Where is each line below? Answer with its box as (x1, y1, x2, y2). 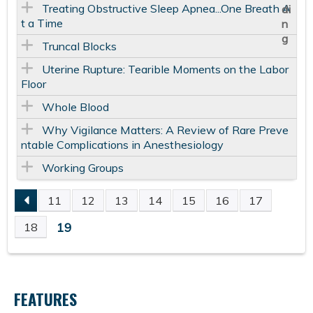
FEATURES (14, 287, 77, 312)
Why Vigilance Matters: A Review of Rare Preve (41, 123, 289, 138)
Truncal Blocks (41, 39, 117, 54)
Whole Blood (41, 100, 109, 115)
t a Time (20, 16, 63, 31)
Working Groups (41, 161, 124, 175)
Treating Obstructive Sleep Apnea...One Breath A (41, 1, 291, 16)
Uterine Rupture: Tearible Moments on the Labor (41, 62, 289, 77)
